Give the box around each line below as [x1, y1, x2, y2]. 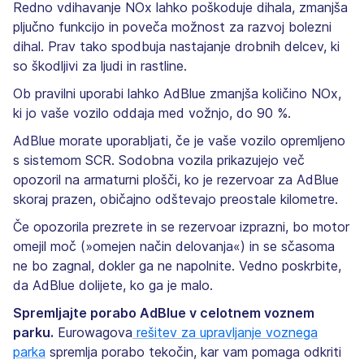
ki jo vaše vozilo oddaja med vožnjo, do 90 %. [13, 104, 291, 121]
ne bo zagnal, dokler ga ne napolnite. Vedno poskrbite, [13, 257, 341, 274]
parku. [13, 323, 54, 340]
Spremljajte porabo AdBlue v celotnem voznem [13, 304, 314, 321]
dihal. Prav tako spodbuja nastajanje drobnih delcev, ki [13, 37, 340, 54]
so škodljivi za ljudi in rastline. [13, 57, 187, 74]
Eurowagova [54, 323, 132, 340]
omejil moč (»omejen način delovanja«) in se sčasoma [13, 237, 335, 254]
